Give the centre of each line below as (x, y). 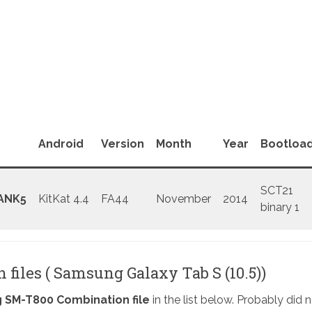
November (183, 199)
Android (61, 144)
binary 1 (280, 208)
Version (122, 144)
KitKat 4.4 (63, 199)
